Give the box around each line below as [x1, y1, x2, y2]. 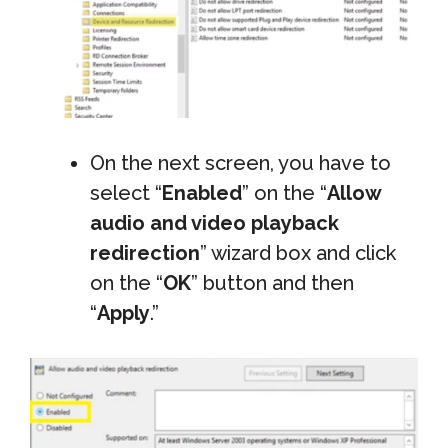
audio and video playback [90, 211, 339, 235]
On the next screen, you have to [90, 151, 391, 175]
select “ [90, 181, 162, 205]
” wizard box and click [200, 241, 396, 265]
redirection [90, 241, 200, 265]
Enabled [162, 181, 242, 205]
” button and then [191, 271, 354, 295]
